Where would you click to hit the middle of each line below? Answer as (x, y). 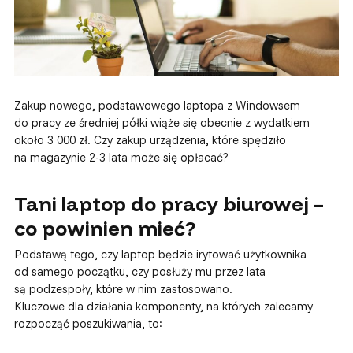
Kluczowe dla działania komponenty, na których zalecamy (163, 306)
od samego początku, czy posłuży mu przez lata (139, 271)
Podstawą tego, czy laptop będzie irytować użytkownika (160, 254)
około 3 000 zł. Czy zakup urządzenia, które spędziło (150, 139)
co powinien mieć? (104, 228)
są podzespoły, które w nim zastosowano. (123, 289)
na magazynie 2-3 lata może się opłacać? (121, 157)
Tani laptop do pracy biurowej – (169, 203)
